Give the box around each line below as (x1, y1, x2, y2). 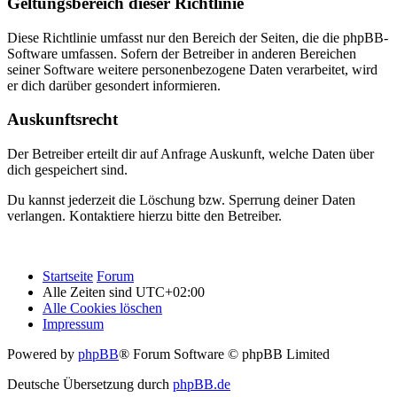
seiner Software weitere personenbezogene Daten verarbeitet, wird (7, 61, 378, 77)
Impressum (43, 316, 104, 332)
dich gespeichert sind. (7, 162, 128, 178)
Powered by (7, 346, 78, 362)
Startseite (43, 269, 93, 284)
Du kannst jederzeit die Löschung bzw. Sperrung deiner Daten (7, 192, 355, 208)
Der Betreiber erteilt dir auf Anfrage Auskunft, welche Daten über (7, 146, 374, 162)
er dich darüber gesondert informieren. (7, 77, 221, 93)
